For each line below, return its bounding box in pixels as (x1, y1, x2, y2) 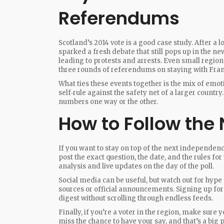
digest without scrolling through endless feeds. (58, 194, 213, 202)
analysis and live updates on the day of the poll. (58, 162, 214, 170)
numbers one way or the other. (58, 97, 158, 106)
